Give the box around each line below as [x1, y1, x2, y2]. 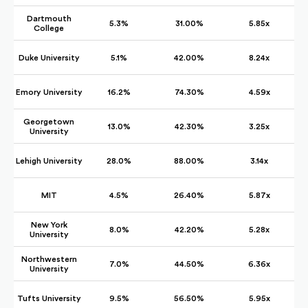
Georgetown [23, 117, 74, 126]
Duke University [18, 53, 80, 62]
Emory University [15, 87, 82, 96]
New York [30, 220, 67, 229]
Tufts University [16, 294, 81, 302]
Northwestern [21, 254, 77, 263]
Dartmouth [26, 14, 71, 23]
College [34, 23, 64, 32]
